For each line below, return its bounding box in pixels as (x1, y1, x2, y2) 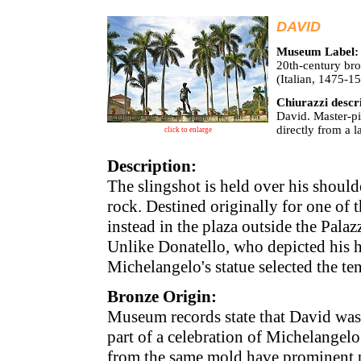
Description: (107, 156, 197, 176)
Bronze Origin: (107, 287, 217, 306)
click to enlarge (164, 126, 212, 134)
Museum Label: (276, 44, 359, 58)
